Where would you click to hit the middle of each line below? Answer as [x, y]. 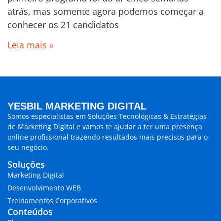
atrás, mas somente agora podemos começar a [106, 11]
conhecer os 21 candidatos [63, 24]
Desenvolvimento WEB [44, 187]
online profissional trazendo [54, 137]
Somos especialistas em [48, 116]
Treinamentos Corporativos [52, 200]
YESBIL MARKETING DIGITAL [77, 106]
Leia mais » [31, 45]
